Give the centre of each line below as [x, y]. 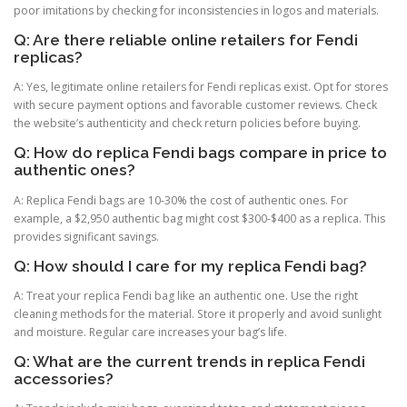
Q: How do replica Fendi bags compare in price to [200, 153]
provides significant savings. [86, 236]
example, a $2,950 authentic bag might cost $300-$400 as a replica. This [199, 218]
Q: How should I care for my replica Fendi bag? [190, 266]
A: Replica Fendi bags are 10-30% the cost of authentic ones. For [181, 200]
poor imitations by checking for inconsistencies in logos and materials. [196, 11]
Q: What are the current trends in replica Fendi [189, 361]
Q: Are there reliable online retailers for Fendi [186, 40]
